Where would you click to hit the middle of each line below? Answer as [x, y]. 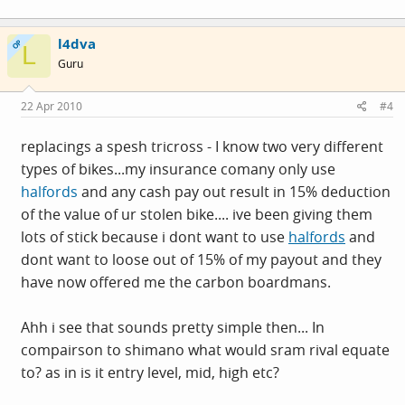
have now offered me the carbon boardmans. [176, 282]
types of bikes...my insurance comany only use [178, 169]
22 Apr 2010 [52, 106]
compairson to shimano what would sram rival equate [205, 350]
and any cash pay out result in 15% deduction [234, 192]
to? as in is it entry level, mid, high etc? [150, 372]
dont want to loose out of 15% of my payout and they [201, 259]
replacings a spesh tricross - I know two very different [202, 146]
